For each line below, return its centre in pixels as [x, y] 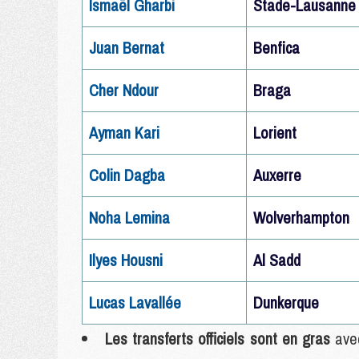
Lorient [275, 133]
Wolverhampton [301, 218]
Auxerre [277, 175]
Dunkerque [286, 303]
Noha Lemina [129, 218]
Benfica [276, 48]
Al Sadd [277, 260]
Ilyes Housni [126, 260]
